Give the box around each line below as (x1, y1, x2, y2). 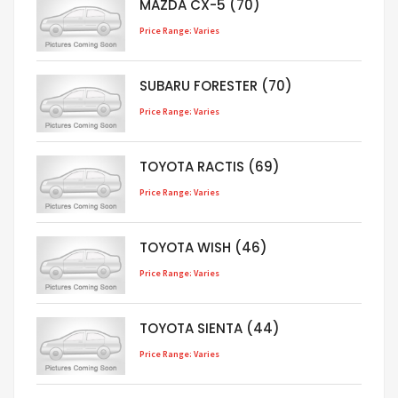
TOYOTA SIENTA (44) (139, 319, 280, 338)
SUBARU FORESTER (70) (139, 76, 292, 96)
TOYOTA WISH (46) (139, 238, 267, 258)
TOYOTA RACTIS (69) (139, 157, 280, 177)
